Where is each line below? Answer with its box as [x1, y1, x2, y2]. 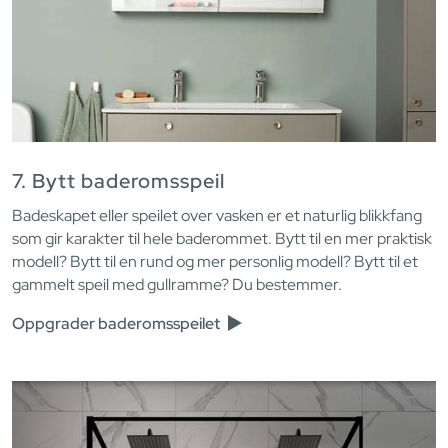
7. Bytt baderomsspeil [12, 168, 225, 195]
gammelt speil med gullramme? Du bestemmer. [12, 274, 342, 296]
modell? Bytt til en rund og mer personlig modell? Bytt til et [12, 251, 418, 273]
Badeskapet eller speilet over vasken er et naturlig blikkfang [12, 205, 422, 227]
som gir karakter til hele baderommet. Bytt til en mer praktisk [12, 228, 432, 250]
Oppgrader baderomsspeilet [12, 313, 223, 335]
